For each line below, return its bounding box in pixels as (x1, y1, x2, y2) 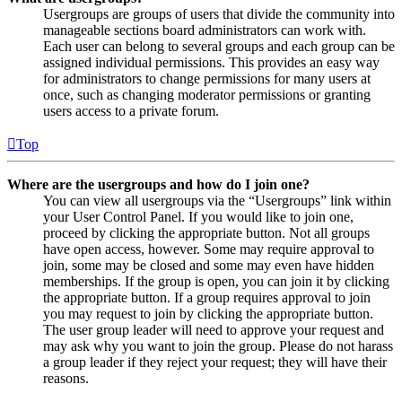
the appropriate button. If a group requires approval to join (43, 290, 371, 306)
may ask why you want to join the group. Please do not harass (43, 338, 393, 354)
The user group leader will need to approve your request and (43, 322, 384, 338)
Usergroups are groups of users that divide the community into (43, 6, 395, 22)
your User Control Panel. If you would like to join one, (43, 209, 354, 225)
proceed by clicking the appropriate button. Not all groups (43, 225, 370, 241)
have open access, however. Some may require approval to (43, 241, 374, 258)
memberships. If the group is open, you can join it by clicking (43, 274, 389, 290)
